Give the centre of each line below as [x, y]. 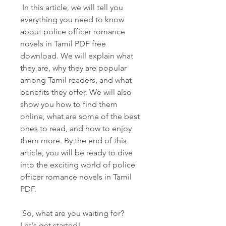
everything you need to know [72, 19]
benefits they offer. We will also [76, 92]
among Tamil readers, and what [76, 80]
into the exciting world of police [78, 165]
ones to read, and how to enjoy [76, 128]
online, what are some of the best [80, 116]
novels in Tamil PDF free [63, 44]
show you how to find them [69, 104]
